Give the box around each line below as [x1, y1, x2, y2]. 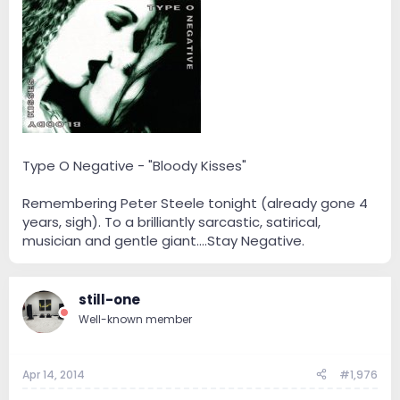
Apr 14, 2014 [22, 366, 85, 382]
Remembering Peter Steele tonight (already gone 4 [22, 194, 368, 213]
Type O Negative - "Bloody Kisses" [22, 156, 246, 176]
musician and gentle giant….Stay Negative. [22, 231, 304, 251]
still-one [79, 290, 140, 310]
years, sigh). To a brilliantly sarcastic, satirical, [22, 212, 321, 232]
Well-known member [79, 312, 192, 328]
